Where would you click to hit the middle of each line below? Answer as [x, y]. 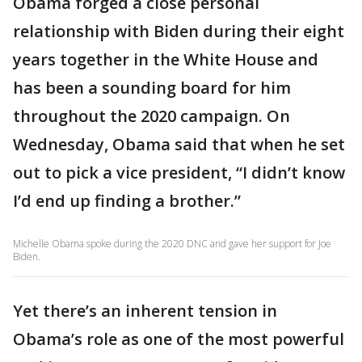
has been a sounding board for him [152, 88]
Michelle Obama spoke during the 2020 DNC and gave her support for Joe [172, 244]
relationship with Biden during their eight [179, 31]
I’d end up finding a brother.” [127, 201]
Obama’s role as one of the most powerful [179, 339]
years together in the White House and [166, 59]
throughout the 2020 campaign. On [152, 116]
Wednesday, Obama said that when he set [179, 144]
